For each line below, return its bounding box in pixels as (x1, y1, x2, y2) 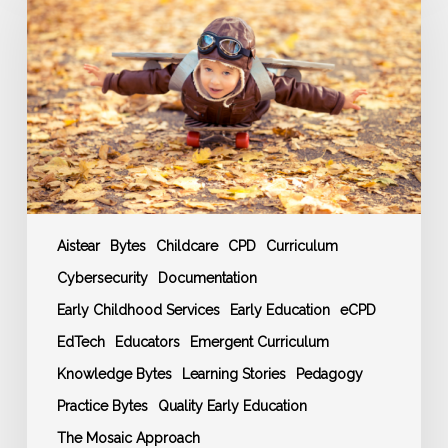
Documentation (157, 269, 257, 286)
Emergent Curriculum (189, 333, 329, 350)
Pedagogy (295, 365, 363, 382)
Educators (114, 333, 180, 350)
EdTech (56, 333, 105, 350)
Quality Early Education (157, 397, 307, 414)
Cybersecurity (56, 269, 148, 286)
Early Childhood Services (56, 301, 220, 318)
